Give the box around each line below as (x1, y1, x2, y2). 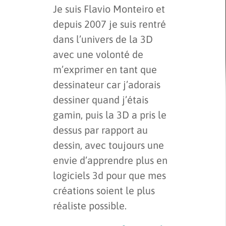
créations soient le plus (53, 184, 155, 196)
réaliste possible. (53, 199, 127, 211)
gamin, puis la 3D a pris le (53, 108, 166, 121)
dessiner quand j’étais (53, 93, 148, 105)
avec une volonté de (53, 48, 143, 60)
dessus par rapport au (53, 124, 148, 136)
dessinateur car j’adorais (53, 78, 160, 90)
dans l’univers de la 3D (53, 33, 153, 45)
